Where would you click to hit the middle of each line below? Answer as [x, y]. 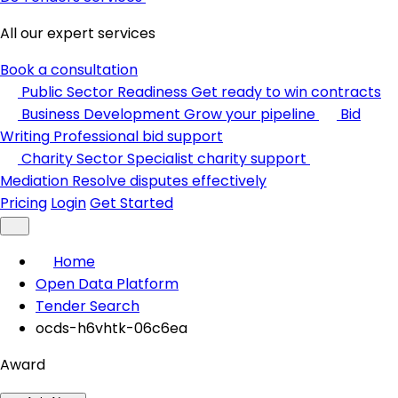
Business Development [101, 114]
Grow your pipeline [250, 114]
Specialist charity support [217, 159]
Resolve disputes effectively [169, 181]
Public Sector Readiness [104, 92]
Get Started [131, 203]
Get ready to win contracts [286, 92]
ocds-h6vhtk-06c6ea [111, 328]
